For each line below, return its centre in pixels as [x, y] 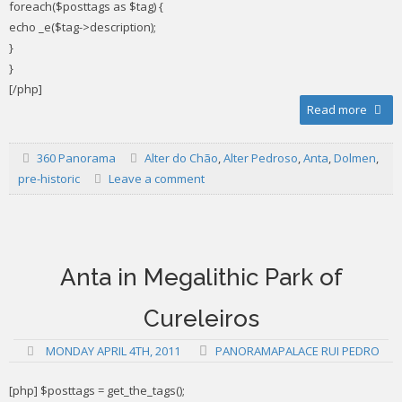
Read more [338, 109]
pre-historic [49, 179]
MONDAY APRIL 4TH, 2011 [113, 351]
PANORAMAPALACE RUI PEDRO [297, 351]
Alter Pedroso [260, 158]
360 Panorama [77, 158]
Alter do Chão [181, 158]
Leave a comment [155, 179]
